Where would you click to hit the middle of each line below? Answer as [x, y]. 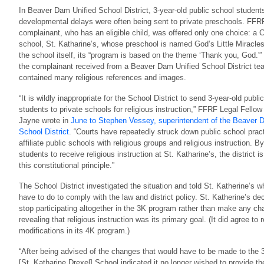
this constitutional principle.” [67, 164]
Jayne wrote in [45, 120]
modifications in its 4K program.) [74, 230]
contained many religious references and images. [103, 77]
